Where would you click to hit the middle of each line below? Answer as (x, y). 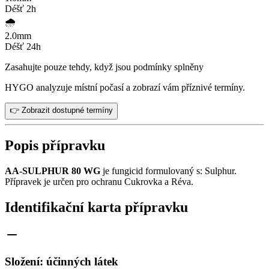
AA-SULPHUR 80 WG (53, 171)
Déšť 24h (23, 46)
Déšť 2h (20, 8)
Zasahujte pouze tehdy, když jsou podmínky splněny (104, 67)
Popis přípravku (55, 145)
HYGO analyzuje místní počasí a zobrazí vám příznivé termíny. (125, 87)
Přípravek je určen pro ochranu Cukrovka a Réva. (99, 181)
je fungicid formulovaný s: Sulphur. (168, 171)
